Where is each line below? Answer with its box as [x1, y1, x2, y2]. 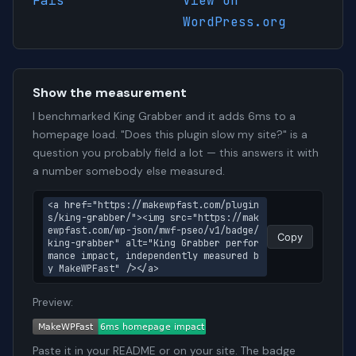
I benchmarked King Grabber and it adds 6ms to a [33, 110, 296, 124]
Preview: [33, 296, 73, 310]
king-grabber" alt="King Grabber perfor [48, 237, 259, 250]
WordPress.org [183, 14, 286, 31]
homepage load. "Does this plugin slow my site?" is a [33, 128, 308, 142]
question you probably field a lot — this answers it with [33, 146, 319, 161]
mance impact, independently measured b [48, 250, 259, 263]
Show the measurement [33, 84, 187, 102]
